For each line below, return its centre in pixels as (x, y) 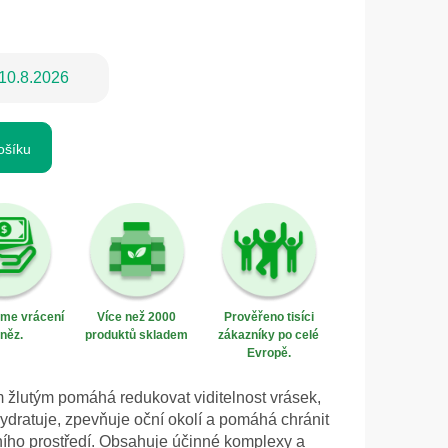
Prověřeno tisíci (268, 317)
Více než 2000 (137, 317)
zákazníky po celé (269, 335)
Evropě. (268, 353)
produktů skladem (137, 335)
